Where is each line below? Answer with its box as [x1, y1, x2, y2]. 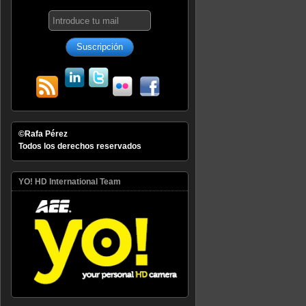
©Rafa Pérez [18, 128, 68, 139]
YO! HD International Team [18, 176, 121, 186]
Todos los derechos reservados [18, 141, 141, 151]
